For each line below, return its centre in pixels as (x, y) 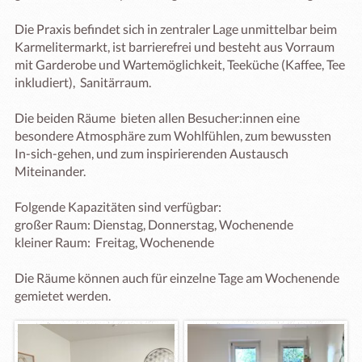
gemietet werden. (64, 295)
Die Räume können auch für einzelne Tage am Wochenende (177, 278)
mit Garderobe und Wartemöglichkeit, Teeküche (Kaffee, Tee (180, 64)
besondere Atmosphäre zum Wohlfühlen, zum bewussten (173, 135)
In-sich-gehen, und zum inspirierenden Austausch (152, 153)
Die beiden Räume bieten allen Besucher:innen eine (157, 118)
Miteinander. (51, 171)
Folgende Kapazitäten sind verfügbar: (119, 206)
